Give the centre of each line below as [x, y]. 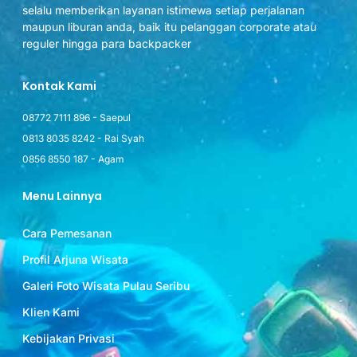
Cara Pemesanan [67, 233]
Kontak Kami [59, 86]
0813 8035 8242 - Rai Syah [83, 139]
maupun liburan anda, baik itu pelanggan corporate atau [169, 27]
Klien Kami [51, 312]
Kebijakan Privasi [69, 339]
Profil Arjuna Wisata [75, 260]
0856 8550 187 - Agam [73, 159]
